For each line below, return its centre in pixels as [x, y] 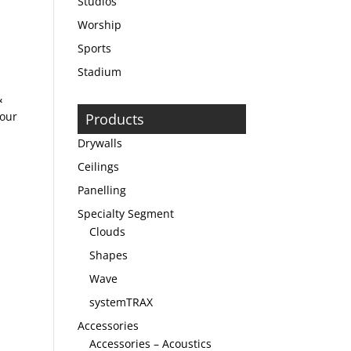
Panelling [101, 190]
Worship [99, 25]
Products [114, 119]
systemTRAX [121, 302]
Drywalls [100, 143]
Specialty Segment [125, 213]
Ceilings [98, 166]
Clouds [107, 232]
